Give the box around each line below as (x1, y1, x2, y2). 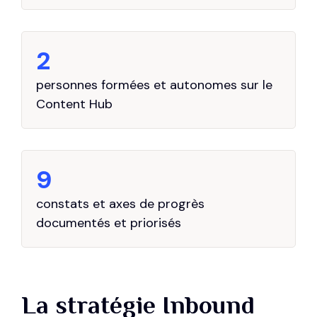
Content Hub (36, 96, 113, 113)
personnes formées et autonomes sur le (36, 76, 272, 94)
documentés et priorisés (36, 214, 181, 232)
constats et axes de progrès (36, 195, 204, 213)
